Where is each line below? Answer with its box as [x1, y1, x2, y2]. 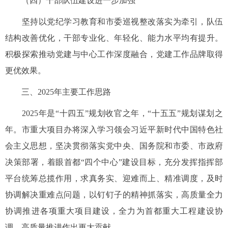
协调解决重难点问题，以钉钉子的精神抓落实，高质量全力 [5, 190, 223, 199]
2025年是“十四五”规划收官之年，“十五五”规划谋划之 [5, 108, 223, 118]
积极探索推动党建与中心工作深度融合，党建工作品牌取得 [5, 49, 223, 59]
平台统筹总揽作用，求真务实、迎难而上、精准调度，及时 [5, 174, 223, 183]
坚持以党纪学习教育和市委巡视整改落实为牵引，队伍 [5, 17, 223, 26]
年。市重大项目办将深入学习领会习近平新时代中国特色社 [5, 125, 223, 134]
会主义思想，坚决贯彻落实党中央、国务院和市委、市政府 [5, 141, 223, 150]
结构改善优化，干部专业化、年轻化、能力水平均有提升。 [5, 33, 223, 42]
